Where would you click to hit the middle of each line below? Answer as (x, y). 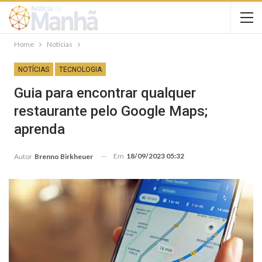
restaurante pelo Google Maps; (111, 111)
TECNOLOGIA (80, 70)
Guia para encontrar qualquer (105, 93)
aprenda (39, 129)
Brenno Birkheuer (64, 156)
